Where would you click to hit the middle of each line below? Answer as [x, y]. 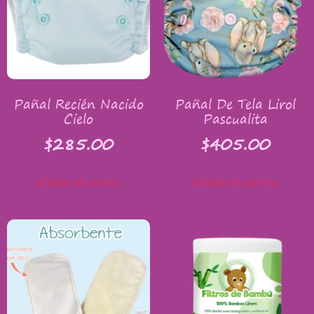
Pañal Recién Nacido [78, 104]
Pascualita [235, 118]
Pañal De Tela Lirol [235, 104]
